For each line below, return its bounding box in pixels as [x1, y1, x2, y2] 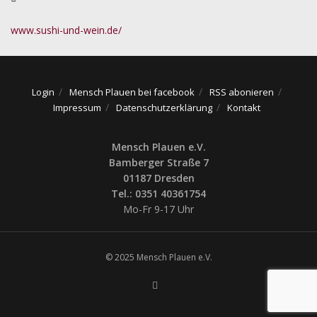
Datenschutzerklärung [115, 100, 212, 114]
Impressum [52, 100, 101, 114]
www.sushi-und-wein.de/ [11, 23, 122, 38]
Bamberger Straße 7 [108, 155, 209, 169]
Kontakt [226, 100, 260, 114]
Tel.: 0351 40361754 [111, 186, 206, 200]
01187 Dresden [122, 171, 195, 185]
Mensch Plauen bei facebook [69, 85, 195, 98]
